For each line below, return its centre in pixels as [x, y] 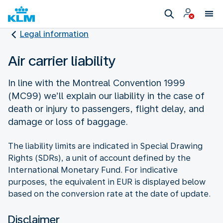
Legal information [54, 34]
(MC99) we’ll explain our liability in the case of [106, 96]
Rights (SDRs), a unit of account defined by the [99, 158]
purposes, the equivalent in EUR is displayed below [107, 182]
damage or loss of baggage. [68, 121]
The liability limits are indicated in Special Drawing [105, 146]
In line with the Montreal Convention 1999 [97, 83]
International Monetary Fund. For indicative [93, 170]
